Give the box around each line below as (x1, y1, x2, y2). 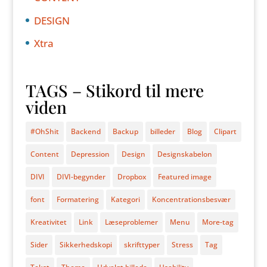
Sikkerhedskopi (59, 240, 112, 250)
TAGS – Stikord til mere (25, 79, 204, 102)
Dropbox (117, 172, 146, 182)
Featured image (157, 172, 212, 182)
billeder (150, 126, 175, 137)
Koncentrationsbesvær (151, 194, 231, 205)
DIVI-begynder (56, 172, 105, 182)
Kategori (110, 194, 140, 205)
